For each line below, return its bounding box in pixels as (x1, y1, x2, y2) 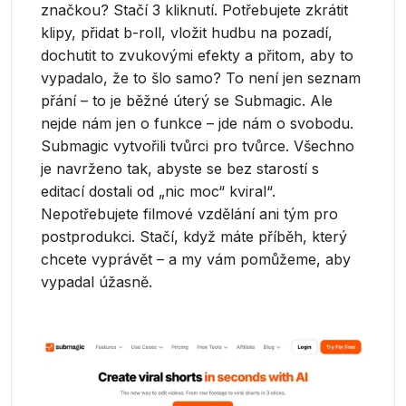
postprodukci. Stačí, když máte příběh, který (41, 227, 348, 246)
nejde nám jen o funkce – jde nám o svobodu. (41, 114, 354, 132)
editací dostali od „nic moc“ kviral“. (41, 182, 276, 200)
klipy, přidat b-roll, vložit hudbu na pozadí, (41, 24, 333, 42)
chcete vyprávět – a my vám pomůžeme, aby (41, 250, 352, 268)
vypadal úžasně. (41, 273, 153, 291)
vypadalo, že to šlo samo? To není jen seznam (41, 69, 362, 87)
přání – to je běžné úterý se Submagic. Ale (41, 92, 333, 110)
